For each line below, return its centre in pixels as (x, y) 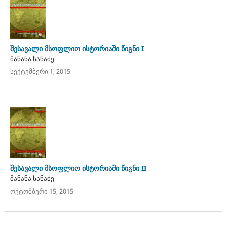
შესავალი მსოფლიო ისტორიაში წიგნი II (78, 168)
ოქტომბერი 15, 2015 (42, 191)
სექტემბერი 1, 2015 (40, 71)
